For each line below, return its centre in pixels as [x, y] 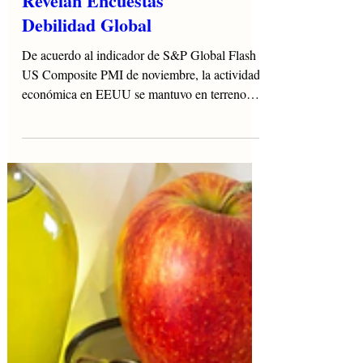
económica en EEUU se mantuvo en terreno [134, 210]
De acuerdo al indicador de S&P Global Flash [139, 171]
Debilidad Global [87, 141]
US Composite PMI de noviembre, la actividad [141, 191]
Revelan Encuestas [93, 117]
